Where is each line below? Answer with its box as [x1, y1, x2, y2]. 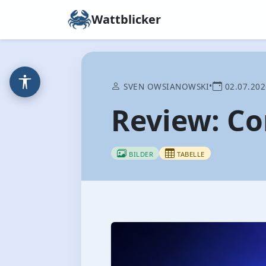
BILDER [126, 150, 153, 159]
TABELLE [175, 150, 205, 159]
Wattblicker [91, 11, 161, 27]
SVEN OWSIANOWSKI [121, 81, 209, 92]
